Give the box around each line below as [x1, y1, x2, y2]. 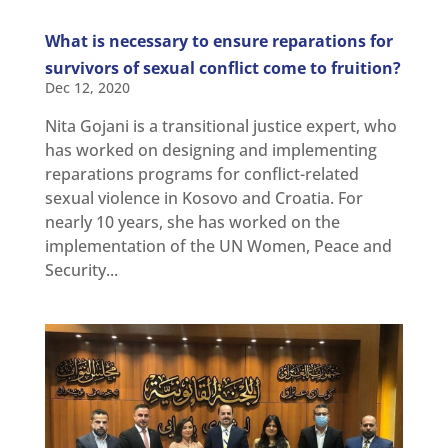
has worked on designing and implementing [44, 139, 377, 162]
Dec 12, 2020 [44, 78, 130, 98]
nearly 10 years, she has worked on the [44, 211, 340, 234]
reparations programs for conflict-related [44, 163, 359, 186]
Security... [44, 259, 118, 282]
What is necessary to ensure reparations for [44, 30, 393, 53]
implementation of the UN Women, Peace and [44, 235, 392, 258]
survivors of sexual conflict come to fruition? [44, 57, 401, 80]
